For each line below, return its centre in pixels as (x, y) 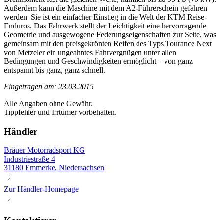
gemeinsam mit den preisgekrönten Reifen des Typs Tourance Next (108, 43)
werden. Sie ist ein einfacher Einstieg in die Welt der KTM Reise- (105, 17)
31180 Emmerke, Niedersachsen (54, 168)
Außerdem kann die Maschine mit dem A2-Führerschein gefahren (106, 8)
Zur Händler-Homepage (41, 189)
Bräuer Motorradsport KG (44, 150)
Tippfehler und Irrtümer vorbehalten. (60, 112)
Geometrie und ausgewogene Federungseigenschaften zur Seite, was (110, 34)
